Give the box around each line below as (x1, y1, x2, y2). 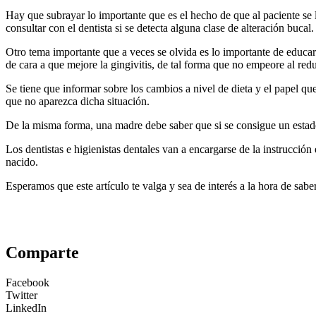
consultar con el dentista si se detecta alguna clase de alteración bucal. (6, 22, 314, 35)
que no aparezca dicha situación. (6, 95, 150, 108)
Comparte (6, 243, 79, 262)
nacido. (6, 156, 38, 169)
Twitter (6, 289, 37, 302)
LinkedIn (6, 302, 47, 315)
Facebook (6, 276, 49, 289)
